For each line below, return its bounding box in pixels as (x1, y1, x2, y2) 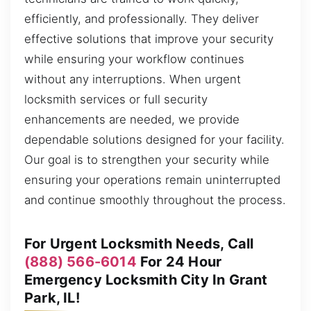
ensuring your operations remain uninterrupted (24, 172, 280, 187)
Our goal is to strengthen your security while (24, 152, 269, 167)
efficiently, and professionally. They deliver (24, 11, 259, 26)
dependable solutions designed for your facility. (24, 132, 285, 146)
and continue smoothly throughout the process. (24, 192, 286, 207)
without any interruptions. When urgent (24, 72, 241, 86)
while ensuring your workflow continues (24, 51, 244, 66)
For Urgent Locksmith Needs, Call (24, 235, 254, 252)
